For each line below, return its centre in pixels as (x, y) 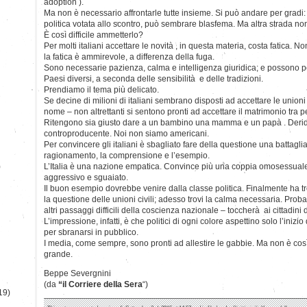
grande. (58, 254)
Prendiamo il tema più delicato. (101, 89)
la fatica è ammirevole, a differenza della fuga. (129, 57)
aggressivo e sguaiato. (86, 177)
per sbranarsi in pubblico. (91, 232)
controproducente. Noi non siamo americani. (126, 133)
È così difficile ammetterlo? (94, 35)
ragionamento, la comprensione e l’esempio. (127, 155)
